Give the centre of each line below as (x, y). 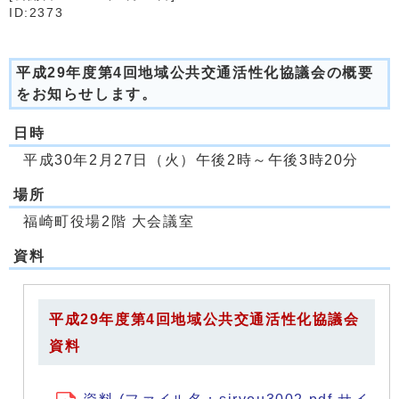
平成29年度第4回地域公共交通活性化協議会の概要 (195, 73)
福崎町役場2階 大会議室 (109, 221)
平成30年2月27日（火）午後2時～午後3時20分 (191, 160)
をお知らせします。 (87, 94)
